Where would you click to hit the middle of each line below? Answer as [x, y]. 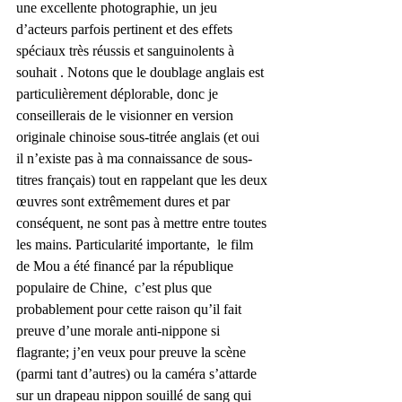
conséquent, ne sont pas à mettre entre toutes [143, 223]
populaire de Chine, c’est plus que [116, 287]
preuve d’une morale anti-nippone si [120, 330]
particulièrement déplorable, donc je [119, 93]
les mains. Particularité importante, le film [136, 244]
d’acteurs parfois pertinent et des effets [126, 29]
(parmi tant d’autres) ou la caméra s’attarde [138, 373]
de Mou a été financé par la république [127, 266]
